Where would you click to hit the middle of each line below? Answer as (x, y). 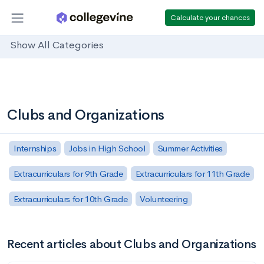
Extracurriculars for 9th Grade (68, 173)
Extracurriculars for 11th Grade (192, 173)
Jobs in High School (107, 148)
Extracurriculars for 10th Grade (70, 199)
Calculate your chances (210, 17)
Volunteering (164, 199)
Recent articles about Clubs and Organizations (132, 244)
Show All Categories (57, 45)
